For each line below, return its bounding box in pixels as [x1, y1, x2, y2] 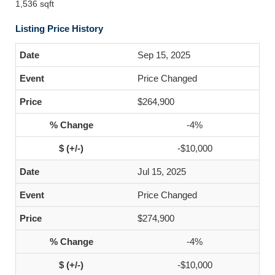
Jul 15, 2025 [137, 166, 186, 177]
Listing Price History [15, 23, 103, 34]
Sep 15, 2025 [137, 50, 190, 60]
